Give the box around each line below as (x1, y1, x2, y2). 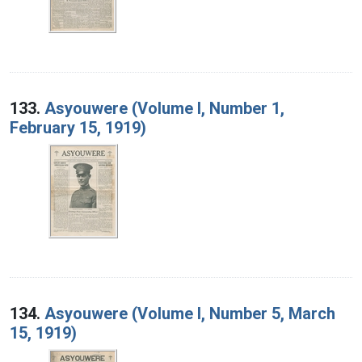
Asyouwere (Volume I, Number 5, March (44, 303, 335, 323)
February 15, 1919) (10, 117, 146, 137)
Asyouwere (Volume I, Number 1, (44, 98, 284, 118)
